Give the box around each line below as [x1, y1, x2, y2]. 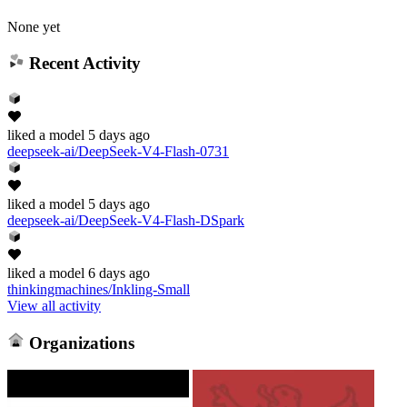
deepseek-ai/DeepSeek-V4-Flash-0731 [7, 143, 229, 159]
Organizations [24, 333, 134, 352]
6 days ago [88, 264, 150, 281]
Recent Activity [24, 54, 141, 74]
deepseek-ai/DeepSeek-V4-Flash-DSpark [7, 212, 244, 228]
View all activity [7, 297, 101, 313]
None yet [7, 18, 60, 35]
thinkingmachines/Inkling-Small [7, 281, 190, 297]
